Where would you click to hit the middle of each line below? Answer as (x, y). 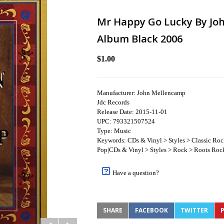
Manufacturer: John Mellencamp (141, 93)
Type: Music (114, 131)
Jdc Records (113, 102)
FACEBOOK (151, 210)
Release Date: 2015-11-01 (132, 112)
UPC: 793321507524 (126, 121)
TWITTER (194, 210)
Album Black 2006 (140, 39)
